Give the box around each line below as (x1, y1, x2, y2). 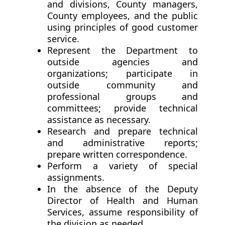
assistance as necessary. (47, 114, 151, 126)
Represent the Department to (47, 44, 198, 57)
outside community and (47, 79, 198, 91)
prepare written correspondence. (47, 148, 187, 161)
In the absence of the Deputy (47, 183, 198, 195)
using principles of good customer (47, 21, 198, 34)
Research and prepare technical (47, 125, 198, 138)
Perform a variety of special (47, 160, 198, 172)
